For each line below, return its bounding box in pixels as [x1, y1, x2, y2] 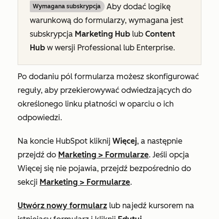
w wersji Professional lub [45, 43, 136, 53]
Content [145, 29, 175, 39]
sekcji [18, 177, 40, 187]
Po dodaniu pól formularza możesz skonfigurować [18, 72, 199, 82]
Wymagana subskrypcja [33, 3, 101, 10]
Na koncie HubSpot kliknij [18, 136, 112, 146]
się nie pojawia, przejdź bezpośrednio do [42, 164, 191, 174]
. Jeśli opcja [149, 150, 189, 160]
